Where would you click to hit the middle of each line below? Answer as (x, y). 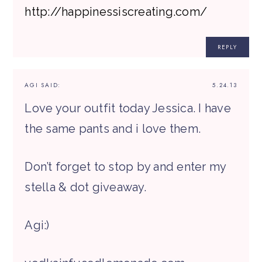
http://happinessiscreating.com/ (116, 12)
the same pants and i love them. (113, 129)
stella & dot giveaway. (85, 187)
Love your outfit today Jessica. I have (128, 108)
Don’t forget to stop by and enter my (125, 167)
